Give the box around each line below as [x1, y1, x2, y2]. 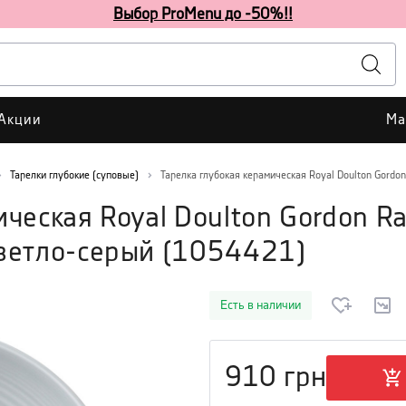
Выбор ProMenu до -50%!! [113, 6, 293, 22]
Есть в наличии [220, 298, 301, 312]
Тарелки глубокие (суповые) [10, 170, 139, 180]
